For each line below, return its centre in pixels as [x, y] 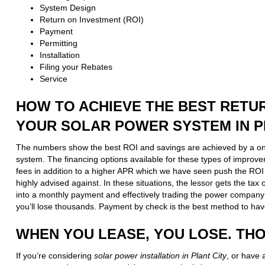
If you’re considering [55, 256]
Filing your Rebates [76, 67]
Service [53, 79]
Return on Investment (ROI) [91, 20]
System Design [67, 8]
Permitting [58, 43]
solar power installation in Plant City [160, 256]
